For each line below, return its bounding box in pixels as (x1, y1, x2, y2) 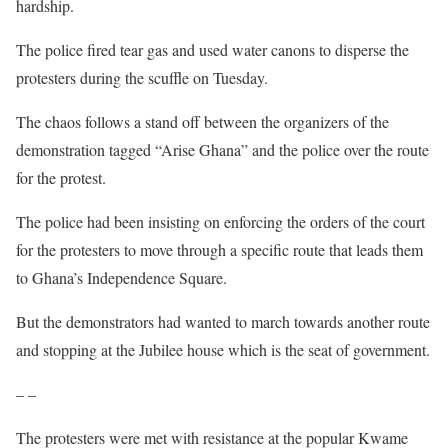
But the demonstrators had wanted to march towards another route (16, 311, 430, 332)
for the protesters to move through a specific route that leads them (16, 239, 423, 260)
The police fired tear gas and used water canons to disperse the (16, 39, 409, 60)
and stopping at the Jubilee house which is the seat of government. (16, 339, 430, 360)
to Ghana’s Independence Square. (16, 267, 227, 288)
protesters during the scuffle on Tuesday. (16, 67, 268, 88)
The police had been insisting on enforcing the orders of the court (16, 211, 425, 232)
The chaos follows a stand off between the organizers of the (16, 111, 389, 132)
